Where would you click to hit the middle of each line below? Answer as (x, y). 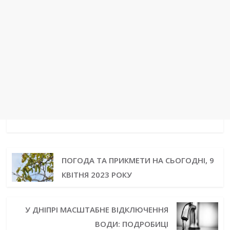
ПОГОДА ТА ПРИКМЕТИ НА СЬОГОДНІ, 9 (138, 160)
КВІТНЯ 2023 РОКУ (97, 175)
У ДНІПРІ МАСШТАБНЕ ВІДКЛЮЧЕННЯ (97, 210)
